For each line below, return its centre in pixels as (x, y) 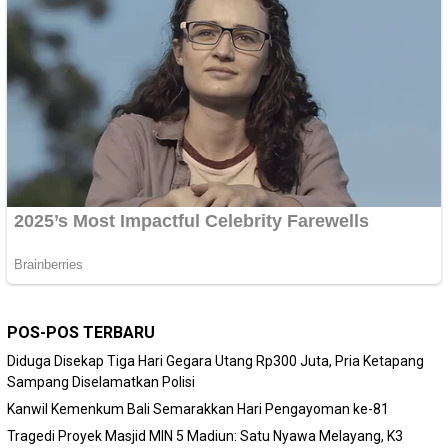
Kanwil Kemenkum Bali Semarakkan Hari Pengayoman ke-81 (198, 409)
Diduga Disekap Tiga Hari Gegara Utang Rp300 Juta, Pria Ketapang (215, 361)
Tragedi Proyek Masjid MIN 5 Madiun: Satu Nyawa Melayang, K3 (205, 436)
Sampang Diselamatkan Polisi (101, 382)
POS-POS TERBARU (81, 333)
